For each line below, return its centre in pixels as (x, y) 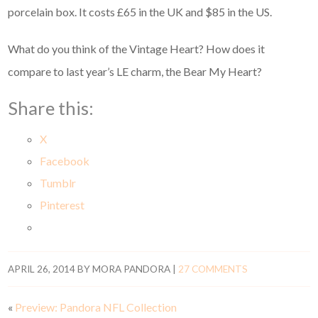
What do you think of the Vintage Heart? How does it (137, 49)
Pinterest (62, 205)
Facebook (65, 161)
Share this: (51, 108)
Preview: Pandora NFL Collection (96, 307)
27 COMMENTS (213, 269)
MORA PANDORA (132, 269)
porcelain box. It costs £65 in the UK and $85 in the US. (140, 12)
